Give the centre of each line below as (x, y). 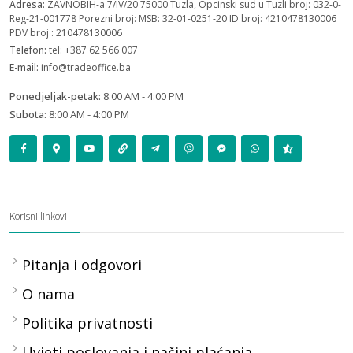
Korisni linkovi (38, 216)
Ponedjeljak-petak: (56, 96)
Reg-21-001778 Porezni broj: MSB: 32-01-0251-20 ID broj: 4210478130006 (173, 18)
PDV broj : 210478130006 (66, 32)
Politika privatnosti (87, 323)
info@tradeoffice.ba (86, 67)
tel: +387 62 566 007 (93, 50)
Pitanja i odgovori (82, 264)
